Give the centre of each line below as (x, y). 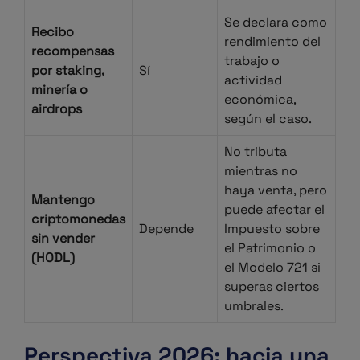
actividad (253, 80)
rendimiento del (272, 41)
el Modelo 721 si (272, 267)
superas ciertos (272, 286)
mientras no (261, 171)
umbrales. (254, 306)
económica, (260, 99)
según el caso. (268, 119)
